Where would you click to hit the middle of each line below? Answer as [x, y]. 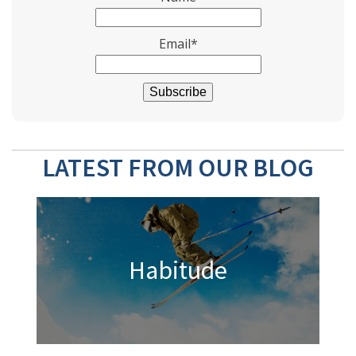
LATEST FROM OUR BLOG [178, 167]
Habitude [178, 271]
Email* [178, 44]
